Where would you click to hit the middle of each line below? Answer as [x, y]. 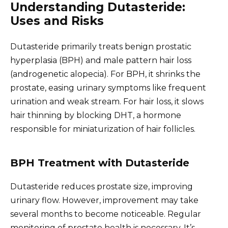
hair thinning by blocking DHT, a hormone [96, 115]
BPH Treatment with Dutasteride [100, 163]
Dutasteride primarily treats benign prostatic [101, 46]
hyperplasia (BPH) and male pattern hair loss [101, 60]
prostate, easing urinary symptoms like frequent [108, 88]
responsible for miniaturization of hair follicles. [103, 129]
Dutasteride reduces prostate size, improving [102, 186]
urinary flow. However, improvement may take [104, 200]
